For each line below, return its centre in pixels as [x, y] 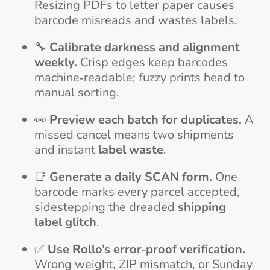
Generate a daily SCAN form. [130, 177]
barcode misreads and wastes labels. [136, 20]
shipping [202, 207]
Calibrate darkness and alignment [144, 47]
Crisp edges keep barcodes [152, 62]
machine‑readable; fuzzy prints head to [139, 77]
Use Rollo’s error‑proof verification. [146, 249]
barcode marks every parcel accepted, [137, 192]
